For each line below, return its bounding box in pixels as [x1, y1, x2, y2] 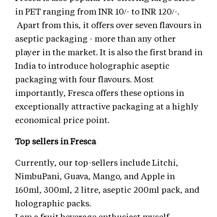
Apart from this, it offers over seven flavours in [15, 19, 201, 31]
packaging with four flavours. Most [15, 74, 154, 85]
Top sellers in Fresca [15, 136, 96, 147]
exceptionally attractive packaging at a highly [15, 101, 199, 112]
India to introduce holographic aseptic [15, 60, 170, 71]
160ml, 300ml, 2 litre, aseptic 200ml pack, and [15, 184, 200, 195]
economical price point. [15, 114, 109, 125]
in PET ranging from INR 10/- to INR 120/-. [15, 6, 179, 17]
